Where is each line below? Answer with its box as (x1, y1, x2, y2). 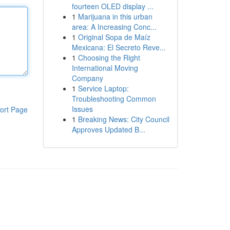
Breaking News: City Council (78, 114, 169, 124)
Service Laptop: (78, 83, 129, 93)
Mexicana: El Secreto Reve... (71, 42, 166, 52)
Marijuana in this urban (78, 11, 152, 22)
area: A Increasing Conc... (71, 22, 157, 32)
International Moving (71, 63, 138, 73)
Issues (71, 104, 93, 114)
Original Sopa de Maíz (78, 32, 150, 42)
